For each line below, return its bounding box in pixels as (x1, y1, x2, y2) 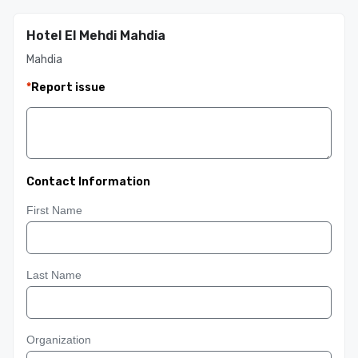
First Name (26, 204, 82, 217)
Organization (26, 333, 91, 346)
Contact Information (26, 175, 150, 189)
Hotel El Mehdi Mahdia (26, 28, 165, 43)
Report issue (31, 81, 105, 94)
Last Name (26, 268, 82, 281)
